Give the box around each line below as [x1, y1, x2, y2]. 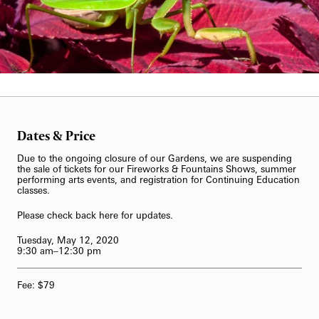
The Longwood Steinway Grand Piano [41, 41, 216, 53]
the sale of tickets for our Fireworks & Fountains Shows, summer [17, 163, 296, 175]
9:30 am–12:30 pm [17, 244, 101, 256]
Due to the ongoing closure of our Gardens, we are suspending [17, 152, 292, 164]
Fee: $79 [17, 278, 55, 291]
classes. [17, 184, 50, 197]
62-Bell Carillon [41, 13, 113, 25]
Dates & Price [17, 128, 95, 145]
